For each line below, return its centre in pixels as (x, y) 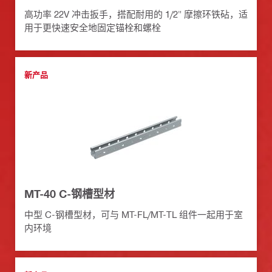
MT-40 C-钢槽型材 (70, 194)
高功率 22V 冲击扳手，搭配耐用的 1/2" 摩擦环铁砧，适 (136, 14)
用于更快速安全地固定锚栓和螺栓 (93, 28)
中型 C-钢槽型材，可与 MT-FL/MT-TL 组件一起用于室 (134, 215)
